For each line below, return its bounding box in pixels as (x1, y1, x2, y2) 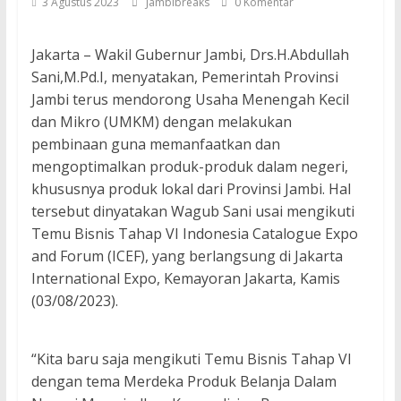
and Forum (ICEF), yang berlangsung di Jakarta (30, 246, 343, 267)
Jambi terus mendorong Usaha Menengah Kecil (30, 90, 349, 110)
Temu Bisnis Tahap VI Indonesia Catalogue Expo (30, 224, 358, 244)
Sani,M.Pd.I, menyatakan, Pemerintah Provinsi (30, 67, 338, 88)
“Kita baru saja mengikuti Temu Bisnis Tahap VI (30, 349, 352, 370)
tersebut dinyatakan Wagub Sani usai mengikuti (30, 201, 354, 222)
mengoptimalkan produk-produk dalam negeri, (30, 157, 348, 177)
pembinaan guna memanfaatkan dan (30, 134, 280, 155)
